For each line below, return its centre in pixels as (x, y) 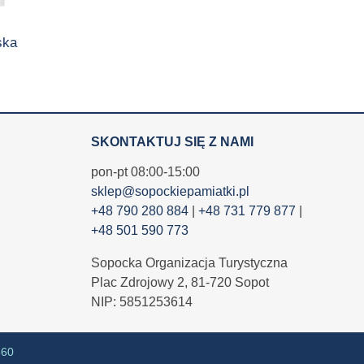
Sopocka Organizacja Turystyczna (189, 263)
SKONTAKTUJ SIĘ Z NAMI (172, 142)
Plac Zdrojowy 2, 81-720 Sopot (180, 282)
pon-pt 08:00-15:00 (145, 172)
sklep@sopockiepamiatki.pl (170, 191)
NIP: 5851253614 (141, 302)
